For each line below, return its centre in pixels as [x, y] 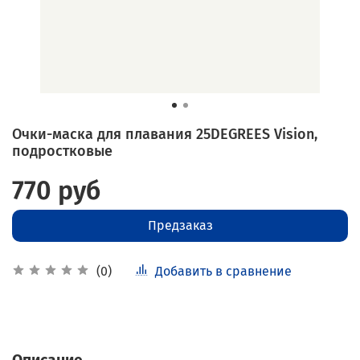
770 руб [56, 190]
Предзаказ [180, 225]
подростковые [62, 151]
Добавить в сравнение [223, 271]
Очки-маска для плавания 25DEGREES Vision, [165, 134]
